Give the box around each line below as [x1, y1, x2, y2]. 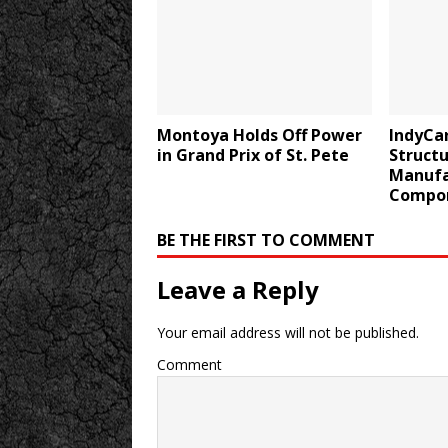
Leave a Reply [157, 272, 319, 306]
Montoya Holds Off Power [157, 123, 362, 146]
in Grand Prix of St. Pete [157, 143, 349, 166]
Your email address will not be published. [157, 322, 419, 342]
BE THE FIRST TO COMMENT [157, 228, 375, 251]
